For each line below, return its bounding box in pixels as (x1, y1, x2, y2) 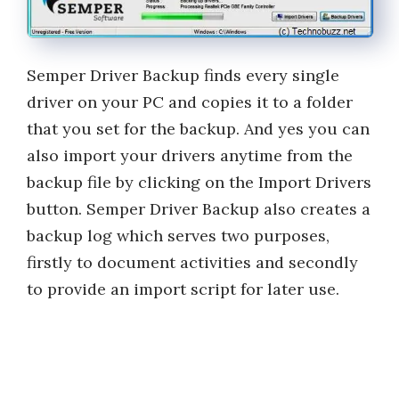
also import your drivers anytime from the (27, 145, 353, 167)
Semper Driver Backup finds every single (27, 65, 339, 86)
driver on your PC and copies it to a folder (27, 92, 353, 113)
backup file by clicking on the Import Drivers (27, 172, 371, 193)
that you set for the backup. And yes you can (27, 118, 370, 140)
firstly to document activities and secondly (27, 252, 358, 273)
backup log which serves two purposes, (27, 225, 330, 247)
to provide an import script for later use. (27, 279, 339, 300)
